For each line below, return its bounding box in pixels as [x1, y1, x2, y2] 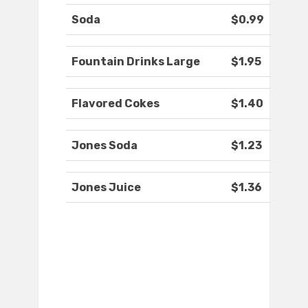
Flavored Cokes [71, 97, 159, 111]
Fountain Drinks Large [71, 55, 200, 69]
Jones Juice [71, 181, 141, 195]
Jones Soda [71, 139, 137, 153]
